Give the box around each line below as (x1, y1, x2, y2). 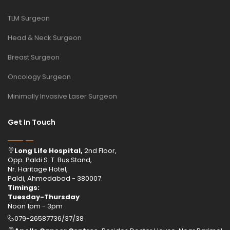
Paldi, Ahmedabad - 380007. (8, 173, 103, 183)
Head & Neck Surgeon (8, 32, 82, 43)
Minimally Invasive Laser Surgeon (8, 91, 117, 101)
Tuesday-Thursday (8, 191, 80, 202)
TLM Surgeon (8, 13, 50, 23)
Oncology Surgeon (8, 71, 71, 82)
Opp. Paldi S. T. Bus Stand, (8, 155, 92, 165)
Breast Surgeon (8, 52, 60, 62)
